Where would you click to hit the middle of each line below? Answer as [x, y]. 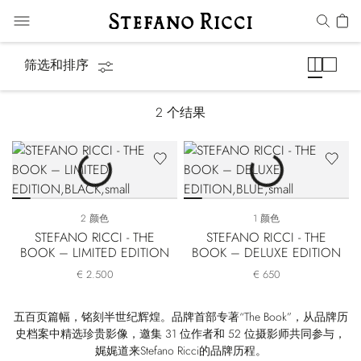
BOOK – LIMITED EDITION [95, 253]
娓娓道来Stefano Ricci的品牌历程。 [180, 351]
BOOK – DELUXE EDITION [266, 253]
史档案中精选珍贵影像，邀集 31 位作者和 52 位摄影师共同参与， [180, 334]
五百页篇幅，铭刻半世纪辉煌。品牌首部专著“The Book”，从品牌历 [180, 317]
